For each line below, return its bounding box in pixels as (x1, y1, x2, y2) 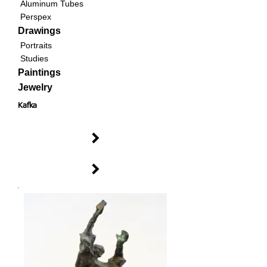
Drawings (18, 26, 61, 36)
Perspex (20, 12, 51, 21)
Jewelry (18, 82, 52, 92)
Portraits (20, 41, 52, 50)
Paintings (18, 67, 61, 77)
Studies (20, 54, 48, 63)
